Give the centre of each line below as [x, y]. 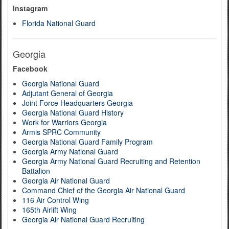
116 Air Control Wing [55, 200]
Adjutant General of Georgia [67, 93]
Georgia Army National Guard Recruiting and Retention [111, 161]
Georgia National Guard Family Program [87, 142]
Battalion [36, 171]
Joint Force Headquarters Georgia [77, 103]
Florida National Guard [59, 23]
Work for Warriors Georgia [64, 122]
